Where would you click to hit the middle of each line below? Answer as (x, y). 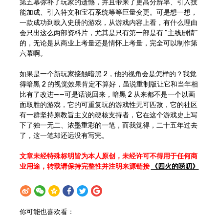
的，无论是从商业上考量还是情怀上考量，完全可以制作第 (108, 44)
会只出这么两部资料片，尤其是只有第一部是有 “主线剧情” (108, 33)
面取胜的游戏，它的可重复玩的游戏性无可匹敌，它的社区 (108, 105)
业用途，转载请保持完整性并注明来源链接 (85, 167)
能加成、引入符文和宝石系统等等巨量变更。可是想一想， (108, 13)
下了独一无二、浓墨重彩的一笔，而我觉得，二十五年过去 (108, 126)
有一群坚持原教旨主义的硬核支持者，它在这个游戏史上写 (108, 115)
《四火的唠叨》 (175, 167)
